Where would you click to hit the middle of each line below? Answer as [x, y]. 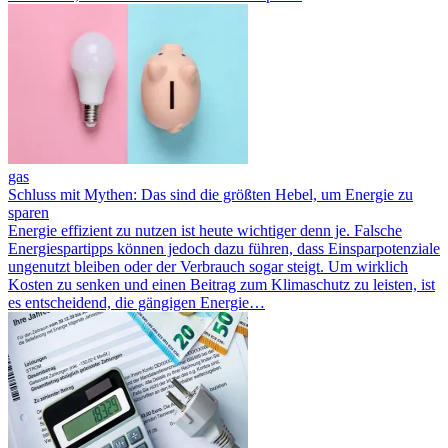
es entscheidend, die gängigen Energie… [136, 302]
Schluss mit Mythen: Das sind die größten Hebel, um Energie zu [210, 194]
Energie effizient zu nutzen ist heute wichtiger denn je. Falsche [205, 230]
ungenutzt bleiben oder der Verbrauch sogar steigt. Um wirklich [208, 266]
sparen [28, 212]
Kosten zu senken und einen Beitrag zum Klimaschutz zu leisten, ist [221, 284]
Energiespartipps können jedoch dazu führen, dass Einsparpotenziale [224, 248]
